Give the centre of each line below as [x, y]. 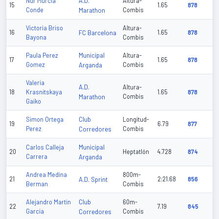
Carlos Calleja [45, 147]
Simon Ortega [45, 120]
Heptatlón [136, 152]
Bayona [36, 37]
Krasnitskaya [44, 92]
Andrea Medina [46, 175]
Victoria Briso [44, 28]
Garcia [35, 211]
